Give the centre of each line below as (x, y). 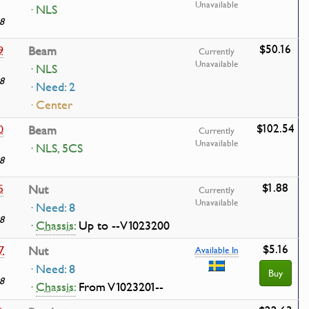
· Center (50, 105)
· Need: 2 (52, 87)
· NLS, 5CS (56, 148)
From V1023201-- (121, 287)
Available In (217, 250)
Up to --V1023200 (124, 226)
